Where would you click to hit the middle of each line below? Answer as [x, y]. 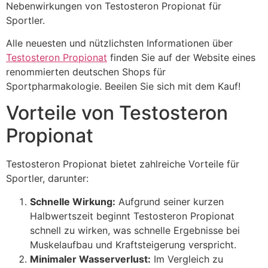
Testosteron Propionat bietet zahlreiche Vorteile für [123, 164]
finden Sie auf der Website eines [181, 57]
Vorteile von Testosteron [117, 113]
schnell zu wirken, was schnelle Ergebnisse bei [135, 230]
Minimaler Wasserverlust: [90, 259]
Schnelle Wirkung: [73, 201]
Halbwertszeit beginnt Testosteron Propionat [132, 216]
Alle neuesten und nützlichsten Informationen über [119, 43]
